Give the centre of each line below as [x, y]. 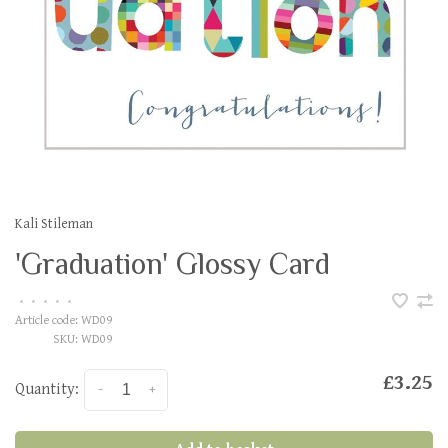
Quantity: [47, 389]
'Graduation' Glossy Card [172, 264]
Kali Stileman [54, 223]
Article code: [46, 320]
